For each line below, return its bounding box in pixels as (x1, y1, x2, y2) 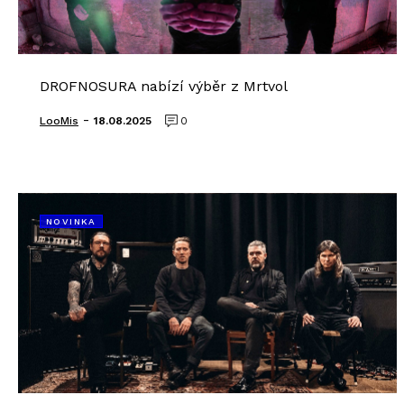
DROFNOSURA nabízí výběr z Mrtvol (40, 78, 288, 95)
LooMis (40, 115, 78, 127)
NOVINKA (46, 216, 96, 226)
